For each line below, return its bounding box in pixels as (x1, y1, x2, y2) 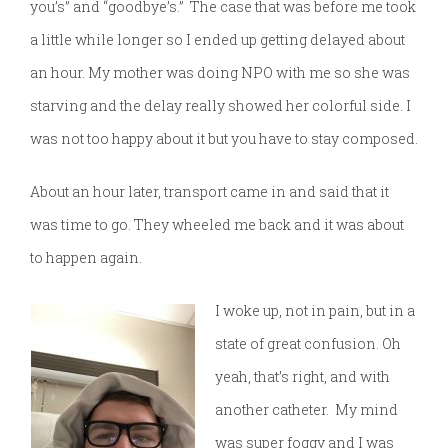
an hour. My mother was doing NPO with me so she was (30, 63, 410, 83)
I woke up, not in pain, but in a (215, 301, 415, 321)
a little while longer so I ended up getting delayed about (30, 30, 405, 50)
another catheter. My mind (215, 400, 398, 420)
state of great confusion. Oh (215, 334, 401, 354)
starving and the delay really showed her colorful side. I (30, 96, 411, 116)
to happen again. (30, 248, 142, 268)
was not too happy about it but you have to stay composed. (30, 129, 418, 149)
